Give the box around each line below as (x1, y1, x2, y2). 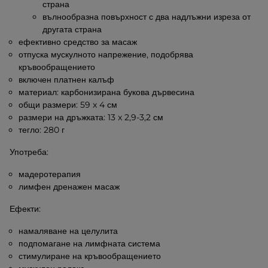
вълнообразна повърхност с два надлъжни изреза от (42, 11, 251, 22)
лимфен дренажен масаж (19, 181, 120, 192)
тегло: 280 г (19, 124, 65, 135)
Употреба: (10, 147, 48, 157)
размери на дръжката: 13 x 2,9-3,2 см (19, 112, 164, 123)
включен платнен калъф (19, 74, 115, 85)
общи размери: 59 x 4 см (19, 99, 118, 110)
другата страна (42, 24, 102, 35)
